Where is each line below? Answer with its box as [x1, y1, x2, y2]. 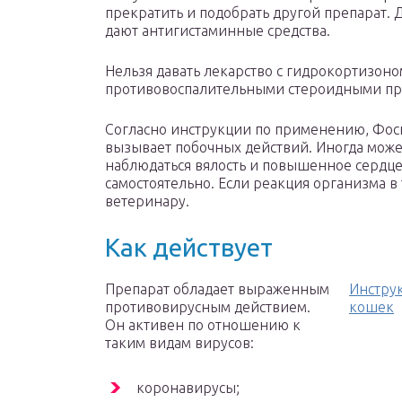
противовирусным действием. [105, 299, 310, 316]
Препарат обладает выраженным [105, 281, 329, 298]
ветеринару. [105, 193, 189, 210]
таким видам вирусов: [105, 335, 254, 352]
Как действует [105, 233, 273, 262]
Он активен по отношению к [105, 317, 301, 334]
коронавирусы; [136, 380, 240, 397]
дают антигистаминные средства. [105, 22, 330, 39]
